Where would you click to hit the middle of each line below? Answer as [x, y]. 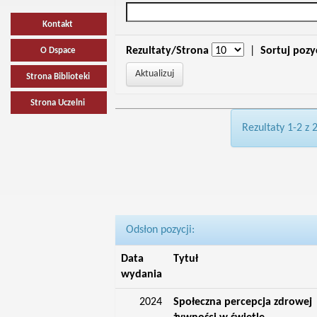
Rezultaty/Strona [167, 51]
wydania [141, 275]
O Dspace [58, 51]
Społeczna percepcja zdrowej [242, 302]
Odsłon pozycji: [160, 230]
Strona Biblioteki [58, 77]
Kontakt [58, 24]
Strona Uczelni [58, 103]
